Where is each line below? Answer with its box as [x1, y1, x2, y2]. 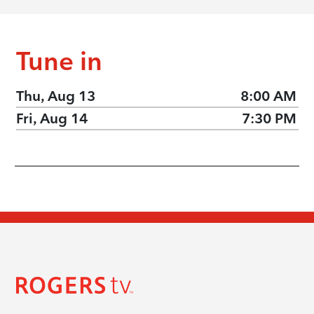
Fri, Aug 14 [15, 110, 88, 127]
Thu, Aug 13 [15, 88, 95, 104]
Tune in [15, 45, 102, 76]
